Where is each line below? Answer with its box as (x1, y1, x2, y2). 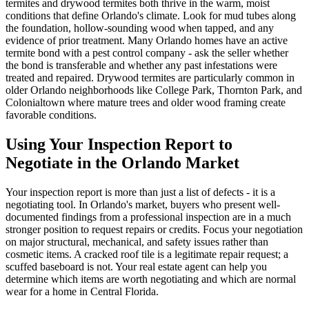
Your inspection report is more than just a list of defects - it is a (6, 186, 275, 199)
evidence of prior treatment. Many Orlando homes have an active (6, 34, 288, 47)
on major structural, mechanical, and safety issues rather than (6, 236, 268, 248)
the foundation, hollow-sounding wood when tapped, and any (6, 22, 274, 34)
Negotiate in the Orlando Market (6, 154, 239, 172)
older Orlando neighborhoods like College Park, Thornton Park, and (6, 84, 302, 97)
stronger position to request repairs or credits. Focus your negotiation (6, 223, 303, 236)
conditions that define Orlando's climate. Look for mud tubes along (6, 10, 296, 22)
